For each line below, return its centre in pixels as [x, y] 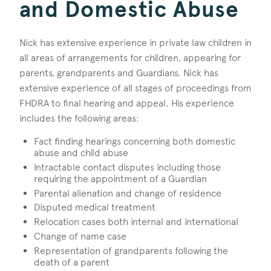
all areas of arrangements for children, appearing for [130, 57]
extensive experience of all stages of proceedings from [135, 88]
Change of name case [80, 236]
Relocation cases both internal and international [136, 222]
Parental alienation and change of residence [128, 193]
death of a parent [72, 262]
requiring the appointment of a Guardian [120, 178]
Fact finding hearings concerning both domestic [135, 141]
